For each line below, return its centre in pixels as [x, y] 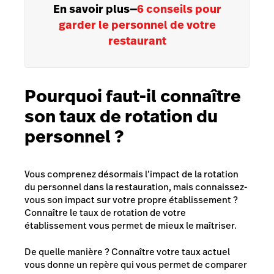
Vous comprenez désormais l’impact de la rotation [131, 174]
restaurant [137, 40]
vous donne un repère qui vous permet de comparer [136, 265]
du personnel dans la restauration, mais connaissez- [136, 187]
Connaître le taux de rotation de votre [105, 212]
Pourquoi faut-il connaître [133, 96]
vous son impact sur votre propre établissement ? [131, 199]
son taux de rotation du [121, 116]
